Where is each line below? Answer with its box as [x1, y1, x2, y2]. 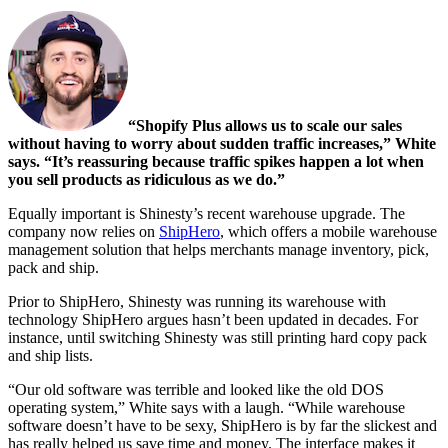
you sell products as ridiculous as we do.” [8, 170, 285, 188]
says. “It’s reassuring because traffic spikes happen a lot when [8, 152, 424, 170]
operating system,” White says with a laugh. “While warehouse [8, 398, 405, 416]
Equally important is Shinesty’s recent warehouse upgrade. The [8, 204, 405, 222]
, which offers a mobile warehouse [220, 222, 437, 240]
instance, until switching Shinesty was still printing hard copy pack [8, 328, 427, 346]
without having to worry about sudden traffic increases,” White [8, 134, 436, 152]
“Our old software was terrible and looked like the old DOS [8, 380, 384, 398]
